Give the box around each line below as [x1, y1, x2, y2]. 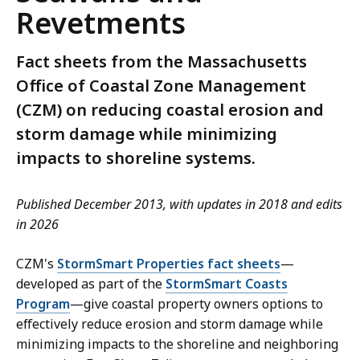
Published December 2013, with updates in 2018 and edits [16, 195, 342, 214]
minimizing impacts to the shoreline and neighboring [16, 335, 338, 354]
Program [16, 295, 70, 313]
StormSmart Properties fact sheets [57, 255, 280, 273]
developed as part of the [16, 275, 166, 293]
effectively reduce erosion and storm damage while [16, 315, 323, 333]
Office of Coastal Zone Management [16, 75, 306, 97]
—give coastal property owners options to [70, 295, 323, 313]
